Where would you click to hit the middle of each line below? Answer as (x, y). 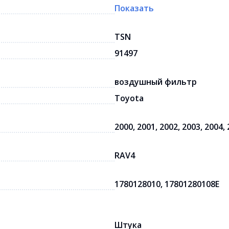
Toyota (129, 98)
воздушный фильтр (156, 82)
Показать (134, 8)
